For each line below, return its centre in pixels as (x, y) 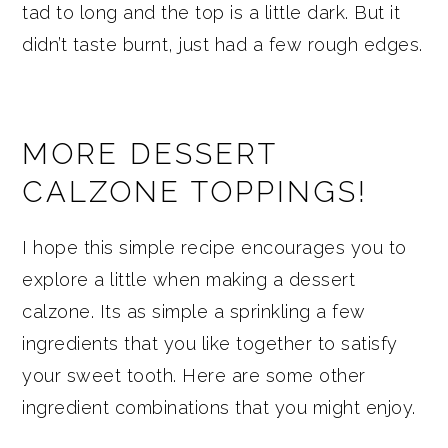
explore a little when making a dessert (189, 279)
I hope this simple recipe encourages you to (214, 247)
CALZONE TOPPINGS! (195, 191)
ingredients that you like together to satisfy (210, 343)
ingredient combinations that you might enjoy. (219, 407)
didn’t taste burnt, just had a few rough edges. (222, 44)
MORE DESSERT (150, 153)
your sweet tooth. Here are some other (194, 375)
